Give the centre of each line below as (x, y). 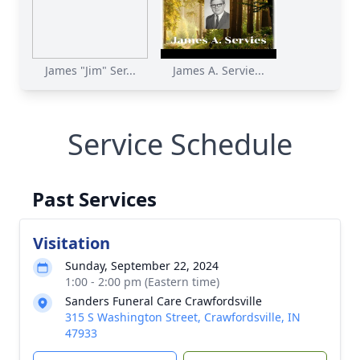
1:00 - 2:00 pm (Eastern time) (142, 282)
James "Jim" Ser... (90, 70)
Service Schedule (180, 144)
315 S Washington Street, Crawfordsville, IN (183, 317)
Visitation (72, 243)
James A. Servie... (219, 70)
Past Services (94, 199)
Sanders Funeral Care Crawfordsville (164, 301)
